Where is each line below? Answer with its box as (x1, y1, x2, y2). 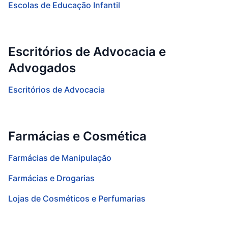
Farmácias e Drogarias (8, 173, 95, 183)
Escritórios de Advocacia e (8, 44, 166, 59)
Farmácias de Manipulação (8, 153, 111, 163)
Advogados (8, 61, 76, 75)
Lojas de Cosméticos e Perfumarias (8, 193, 146, 204)
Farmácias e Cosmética (8, 129, 147, 144)
